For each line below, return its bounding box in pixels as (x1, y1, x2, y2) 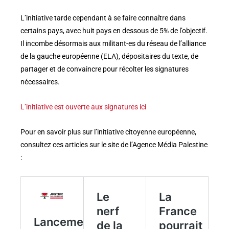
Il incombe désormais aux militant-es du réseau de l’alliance (20, 39, 206, 48)
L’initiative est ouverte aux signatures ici (20, 102, 146, 111)
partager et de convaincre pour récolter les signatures (20, 64, 189, 73)
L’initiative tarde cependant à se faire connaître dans (20, 13, 186, 22)
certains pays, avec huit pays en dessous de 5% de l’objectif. (20, 26, 208, 35)
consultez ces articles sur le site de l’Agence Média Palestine (20, 140, 208, 149)
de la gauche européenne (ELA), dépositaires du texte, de (20, 52, 198, 60)
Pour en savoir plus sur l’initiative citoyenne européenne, (20, 127, 196, 136)
